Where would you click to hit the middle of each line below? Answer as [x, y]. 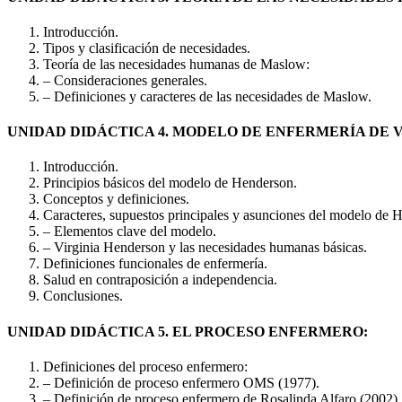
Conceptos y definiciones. [116, 199]
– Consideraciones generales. [125, 80]
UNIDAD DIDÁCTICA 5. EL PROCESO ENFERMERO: [188, 331]
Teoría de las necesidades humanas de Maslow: [176, 64]
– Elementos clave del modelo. [130, 232]
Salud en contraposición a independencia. [160, 280]
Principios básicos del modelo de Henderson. [170, 183]
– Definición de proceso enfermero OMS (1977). [181, 382]
